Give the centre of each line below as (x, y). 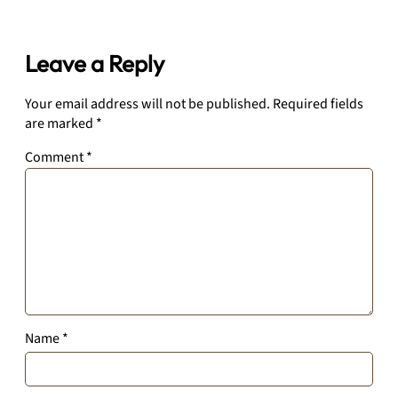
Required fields (318, 104)
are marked (60, 124)
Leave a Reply (95, 64)
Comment (56, 158)
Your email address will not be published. (147, 104)
